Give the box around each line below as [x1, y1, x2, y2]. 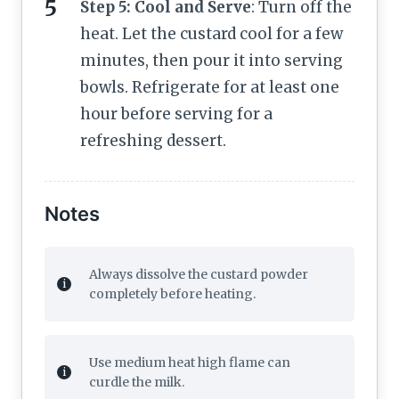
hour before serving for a [80, 103, 273, 124]
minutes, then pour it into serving [80, 50, 343, 70]
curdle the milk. [89, 373, 184, 390]
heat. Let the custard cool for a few [80, 23, 343, 44]
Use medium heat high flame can [89, 354, 290, 370]
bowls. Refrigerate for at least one [80, 77, 339, 97]
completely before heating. [89, 285, 256, 302]
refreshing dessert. [80, 130, 226, 151]
